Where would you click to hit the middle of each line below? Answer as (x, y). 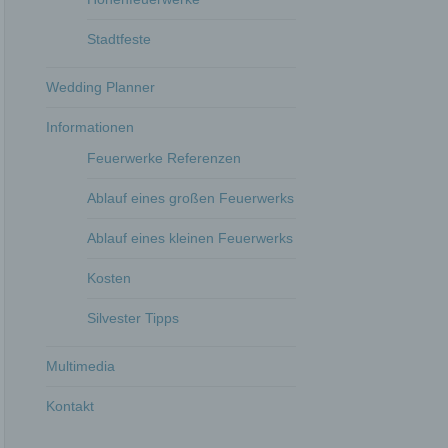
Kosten (109, 277)
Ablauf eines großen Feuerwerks (191, 197)
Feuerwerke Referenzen (164, 157)
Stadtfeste (119, 38)
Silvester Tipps (133, 317)
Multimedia (81, 365)
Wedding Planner (101, 86)
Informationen (90, 126)
